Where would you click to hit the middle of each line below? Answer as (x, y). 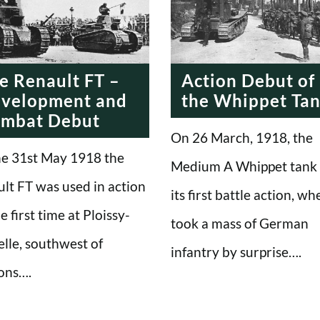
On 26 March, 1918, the (242, 137)
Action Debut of (248, 80)
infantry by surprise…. (236, 251)
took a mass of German (240, 223)
